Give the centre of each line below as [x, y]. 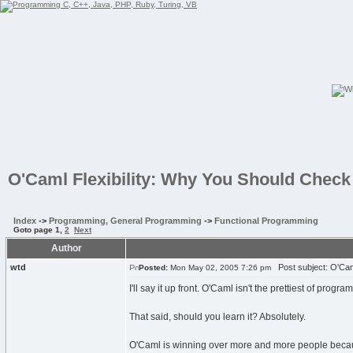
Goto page [34, 230]
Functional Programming [266, 221]
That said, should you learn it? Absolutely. [217, 317]
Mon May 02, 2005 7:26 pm [219, 268]
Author [66, 248]
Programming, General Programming [125, 221]
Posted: [153, 268]
